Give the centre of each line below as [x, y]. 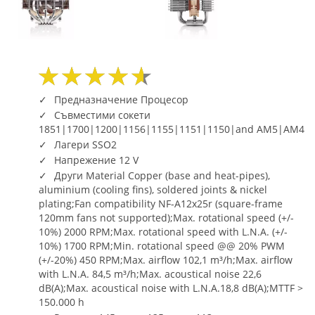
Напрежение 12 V [96, 160]
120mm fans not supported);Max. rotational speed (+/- [166, 217]
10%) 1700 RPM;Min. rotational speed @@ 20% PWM [162, 245]
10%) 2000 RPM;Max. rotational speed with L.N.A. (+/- [163, 231]
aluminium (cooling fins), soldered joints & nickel [153, 189]
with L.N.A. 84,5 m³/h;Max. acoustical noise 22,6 [150, 274]
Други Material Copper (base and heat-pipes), [162, 175]
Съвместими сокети [102, 115]
